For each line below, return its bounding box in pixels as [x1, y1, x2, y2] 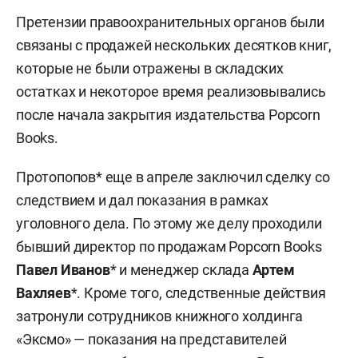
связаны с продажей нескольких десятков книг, [16, 37, 332, 54]
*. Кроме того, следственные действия [70, 284, 326, 302]
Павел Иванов [16, 261, 110, 279]
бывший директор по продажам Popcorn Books [16, 238, 322, 256]
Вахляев [16, 284, 71, 302]
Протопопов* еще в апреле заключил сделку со [16, 169, 330, 186]
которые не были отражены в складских [16, 60, 284, 78]
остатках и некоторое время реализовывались [16, 83, 326, 101]
